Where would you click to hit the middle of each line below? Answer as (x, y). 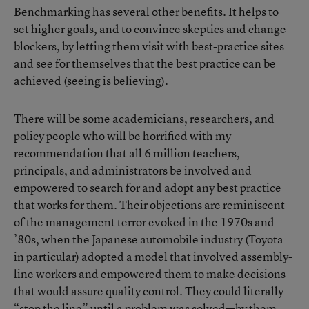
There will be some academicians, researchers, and (144, 118)
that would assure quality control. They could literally (149, 291)
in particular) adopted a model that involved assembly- (153, 256)
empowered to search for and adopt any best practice (148, 187)
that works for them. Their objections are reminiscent (149, 205)
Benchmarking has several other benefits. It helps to (146, 11)
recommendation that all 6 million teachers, (127, 153)
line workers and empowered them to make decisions (150, 273)
